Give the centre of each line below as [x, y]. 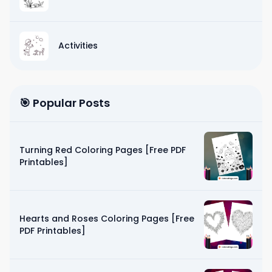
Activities [78, 45]
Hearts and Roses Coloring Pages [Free [107, 218]
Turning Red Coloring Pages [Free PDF [103, 150]
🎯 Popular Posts [65, 103]
